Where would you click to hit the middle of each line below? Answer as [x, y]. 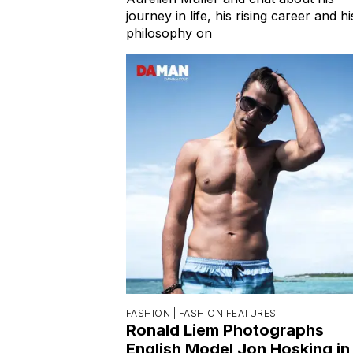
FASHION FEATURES [227, 313]
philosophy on [169, 33]
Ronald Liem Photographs [225, 330]
